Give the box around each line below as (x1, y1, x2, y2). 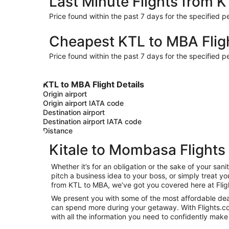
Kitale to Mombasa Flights (49, 141, 225, 158)
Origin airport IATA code (43, 99, 124, 107)
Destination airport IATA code (43, 117, 142, 126)
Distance (43, 126, 73, 135)
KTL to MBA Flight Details (43, 79, 144, 89)
